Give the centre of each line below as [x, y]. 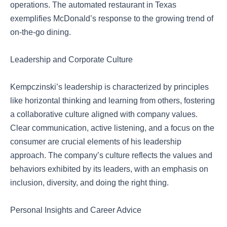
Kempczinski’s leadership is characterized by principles [109, 87]
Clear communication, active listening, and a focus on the [112, 128]
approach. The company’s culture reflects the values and [111, 155]
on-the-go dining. [41, 32]
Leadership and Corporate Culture [71, 60]
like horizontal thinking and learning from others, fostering [112, 101]
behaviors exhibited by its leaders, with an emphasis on [109, 169]
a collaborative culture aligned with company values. [104, 114]
